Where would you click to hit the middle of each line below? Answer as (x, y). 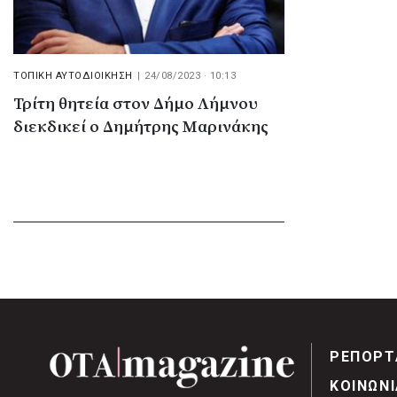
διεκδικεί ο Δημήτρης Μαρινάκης (141, 127)
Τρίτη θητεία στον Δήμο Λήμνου (136, 104)
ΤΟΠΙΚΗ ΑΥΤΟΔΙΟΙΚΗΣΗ (73, 76)
